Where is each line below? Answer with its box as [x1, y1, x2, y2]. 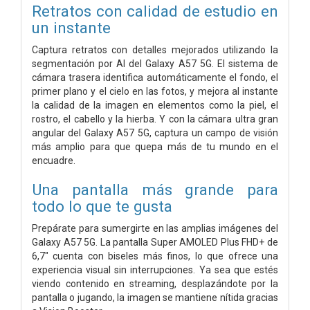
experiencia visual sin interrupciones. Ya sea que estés [32, 264, 278, 275]
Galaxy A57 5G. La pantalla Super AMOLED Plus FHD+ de [32, 236, 278, 248]
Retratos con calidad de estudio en [32, 1, 278, 20]
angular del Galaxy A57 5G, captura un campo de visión [32, 127, 278, 138]
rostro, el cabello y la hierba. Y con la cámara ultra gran [32, 113, 278, 125]
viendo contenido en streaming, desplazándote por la [32, 277, 278, 289]
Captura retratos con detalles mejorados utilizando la [32, 44, 278, 55]
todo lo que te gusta [32, 197, 172, 215]
